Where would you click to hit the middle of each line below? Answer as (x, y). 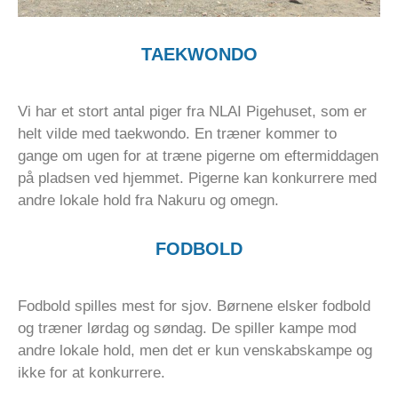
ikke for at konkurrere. (92, 372)
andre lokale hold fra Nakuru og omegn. (148, 200)
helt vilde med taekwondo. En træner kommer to (177, 133)
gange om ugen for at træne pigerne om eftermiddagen (198, 155)
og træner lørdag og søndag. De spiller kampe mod (187, 328)
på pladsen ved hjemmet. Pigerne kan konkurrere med (197, 178)
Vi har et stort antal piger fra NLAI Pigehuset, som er (192, 111)
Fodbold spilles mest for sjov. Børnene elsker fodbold (194, 306)
